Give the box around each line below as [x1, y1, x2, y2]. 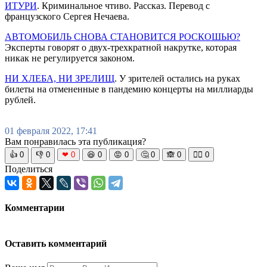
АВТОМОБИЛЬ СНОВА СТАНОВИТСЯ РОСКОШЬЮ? [5, 31, 240, 42]
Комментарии [5, 202, 64, 213]
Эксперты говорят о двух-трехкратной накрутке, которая [5, 42, 237, 52]
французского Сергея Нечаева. [5, 11, 129, 21]
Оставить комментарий [5, 238, 107, 249]
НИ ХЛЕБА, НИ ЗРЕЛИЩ [5, 73, 114, 83]
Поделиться [5, 163, 52, 174]
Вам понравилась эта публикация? [5, 136, 146, 147]
